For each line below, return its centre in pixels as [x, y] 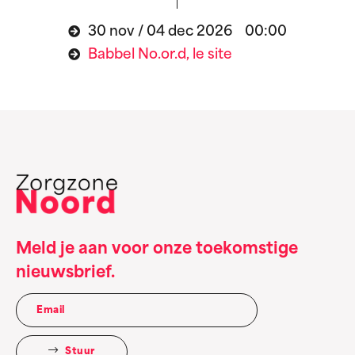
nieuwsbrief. [65, 274]
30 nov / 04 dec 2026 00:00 [187, 32]
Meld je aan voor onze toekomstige [157, 250]
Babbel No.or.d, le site [160, 55]
